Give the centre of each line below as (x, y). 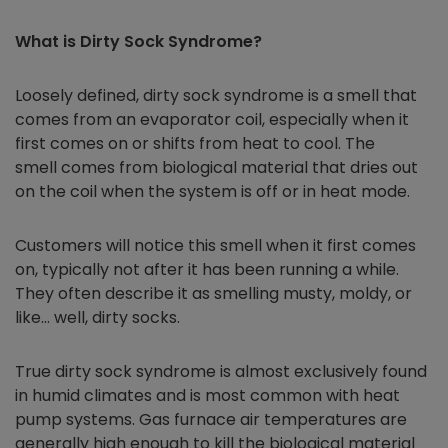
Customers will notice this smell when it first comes (215, 246)
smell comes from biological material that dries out (216, 168)
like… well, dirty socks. (97, 318)
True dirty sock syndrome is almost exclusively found (221, 372)
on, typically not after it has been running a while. (207, 270)
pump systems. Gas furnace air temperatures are (211, 420)
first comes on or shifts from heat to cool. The (195, 144)
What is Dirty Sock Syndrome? (140, 42)
